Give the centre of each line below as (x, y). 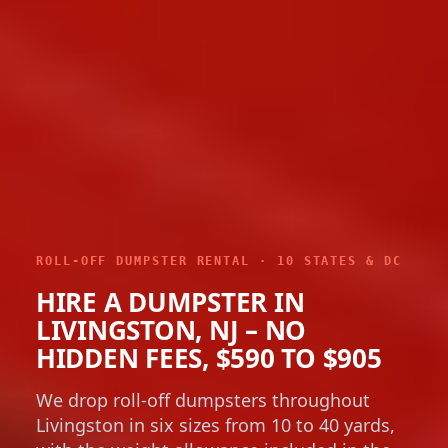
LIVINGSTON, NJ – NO (171, 333)
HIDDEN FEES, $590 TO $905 (209, 361)
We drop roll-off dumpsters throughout (203, 403)
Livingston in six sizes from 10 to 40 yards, (215, 428)
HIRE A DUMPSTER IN (170, 305)
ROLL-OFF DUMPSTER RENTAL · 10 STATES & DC (219, 264)
